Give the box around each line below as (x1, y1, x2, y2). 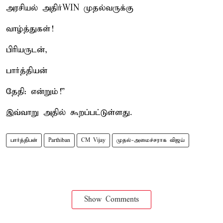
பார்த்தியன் (6, 65, 47, 76)
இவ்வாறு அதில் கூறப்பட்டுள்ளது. (6, 107, 132, 118)
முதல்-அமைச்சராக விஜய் (116, 136, 185, 144)
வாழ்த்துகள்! (6, 23, 53, 34)
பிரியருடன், (6, 44, 47, 55)
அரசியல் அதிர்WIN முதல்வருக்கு (6, 2, 133, 13)
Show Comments (84, 195, 139, 204)
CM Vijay (81, 136, 106, 144)
